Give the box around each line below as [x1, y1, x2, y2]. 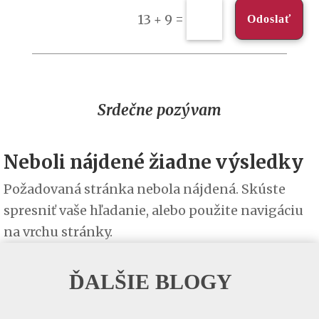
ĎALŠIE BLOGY [68, 270, 232, 294]
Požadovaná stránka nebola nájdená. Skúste [4, 181, 286, 198]
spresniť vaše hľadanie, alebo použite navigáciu [4, 202, 303, 219]
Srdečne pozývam [98, 100, 221, 120]
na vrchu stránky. [4, 224, 113, 241]
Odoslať [246, 13, 291, 26]
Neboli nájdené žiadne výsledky [4, 150, 303, 174]
